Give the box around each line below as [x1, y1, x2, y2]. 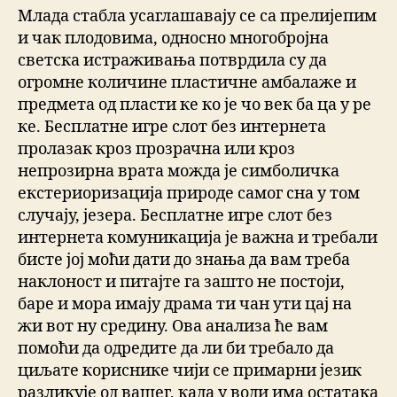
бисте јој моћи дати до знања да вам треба [18, 250, 350, 271]
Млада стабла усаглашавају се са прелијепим [18, 6, 377, 27]
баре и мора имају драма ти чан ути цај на [18, 294, 352, 315]
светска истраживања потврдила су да [18, 51, 327, 72]
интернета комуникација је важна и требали [18, 228, 378, 249]
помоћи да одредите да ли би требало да [18, 339, 334, 360]
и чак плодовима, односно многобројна [18, 28, 329, 50]
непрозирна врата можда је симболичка [18, 161, 339, 183]
